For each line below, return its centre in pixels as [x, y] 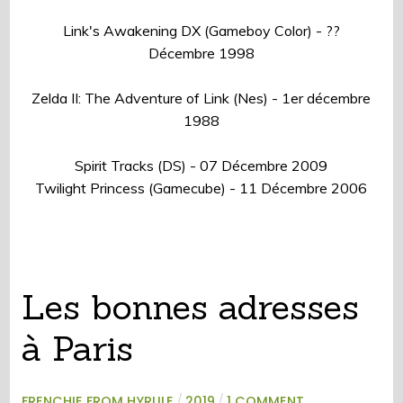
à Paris [77, 348]
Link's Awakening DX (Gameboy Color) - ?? [201, 30]
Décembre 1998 [201, 53]
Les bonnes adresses [190, 306]
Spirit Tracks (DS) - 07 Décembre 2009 [201, 165]
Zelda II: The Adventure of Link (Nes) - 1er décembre [201, 98]
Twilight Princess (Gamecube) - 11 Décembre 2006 [201, 188]
